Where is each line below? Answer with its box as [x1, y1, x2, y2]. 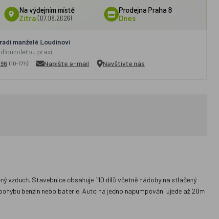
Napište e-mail [44, 59, 89, 67]
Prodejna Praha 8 [119, 5, 173, 14]
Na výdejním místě [19, 5, 75, 14]
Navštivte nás [102, 59, 145, 67]
